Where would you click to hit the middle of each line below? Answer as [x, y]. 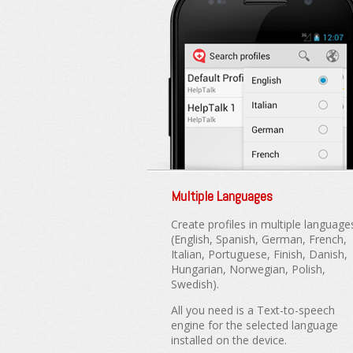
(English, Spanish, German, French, [259, 239]
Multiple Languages [222, 195]
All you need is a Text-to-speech [253, 310]
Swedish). [195, 284]
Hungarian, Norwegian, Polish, [248, 269]
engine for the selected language [255, 325]
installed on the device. [229, 340]
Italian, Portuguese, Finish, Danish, [259, 254]
